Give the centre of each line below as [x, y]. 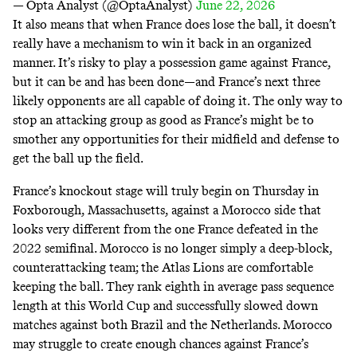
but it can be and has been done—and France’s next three [167, 82]
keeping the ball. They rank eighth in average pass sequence [173, 286]
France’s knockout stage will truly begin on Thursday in [166, 190]
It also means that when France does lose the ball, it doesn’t [175, 25]
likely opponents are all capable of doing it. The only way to [178, 101]
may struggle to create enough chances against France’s [161, 343]
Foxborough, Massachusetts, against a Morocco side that [167, 210]
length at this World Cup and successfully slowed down [165, 305]
